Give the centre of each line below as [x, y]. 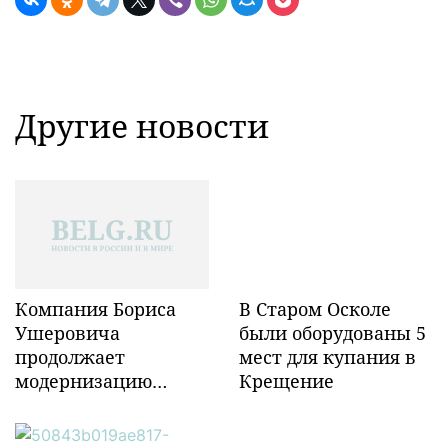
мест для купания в [327, 356]
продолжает [70, 356]
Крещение [286, 380]
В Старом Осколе [314, 308]
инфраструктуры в [100, 428]
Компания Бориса [95, 308]
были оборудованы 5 [332, 332]
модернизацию [83, 380]
